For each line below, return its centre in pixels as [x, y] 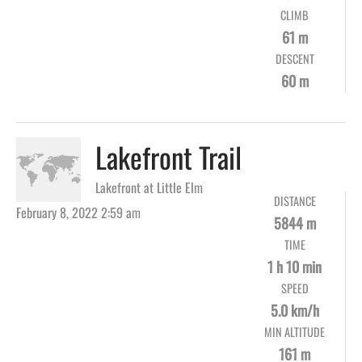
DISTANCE [295, 201]
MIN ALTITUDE [295, 332]
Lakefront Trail [168, 157]
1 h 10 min [295, 267]
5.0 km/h [295, 311]
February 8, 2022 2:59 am [78, 213]
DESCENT [295, 59]
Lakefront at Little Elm [149, 188]
